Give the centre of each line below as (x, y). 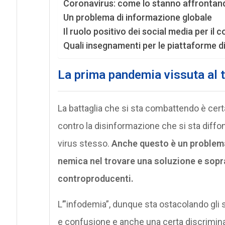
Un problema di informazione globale (137, 17)
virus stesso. (84, 143)
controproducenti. (95, 178)
